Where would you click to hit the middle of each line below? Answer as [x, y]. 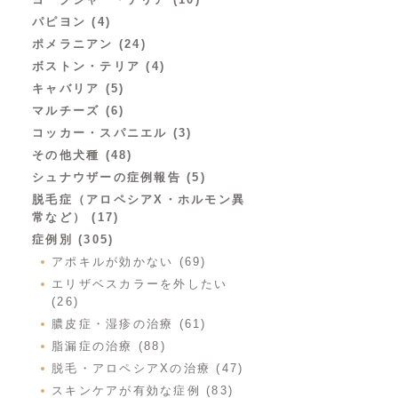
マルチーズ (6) [79, 111]
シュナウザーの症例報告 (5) [119, 177]
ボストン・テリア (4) [99, 66]
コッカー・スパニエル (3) [112, 133]
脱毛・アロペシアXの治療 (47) [148, 368]
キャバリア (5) [79, 88]
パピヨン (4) [72, 22]
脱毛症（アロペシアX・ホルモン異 [139, 199]
